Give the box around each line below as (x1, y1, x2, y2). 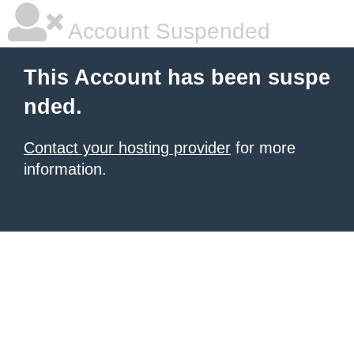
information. (24, 160, 107, 178)
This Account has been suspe (24, 66, 330, 89)
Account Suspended (63, 19, 270, 43)
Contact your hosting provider (24, 139, 231, 156)
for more (231, 139, 296, 156)
